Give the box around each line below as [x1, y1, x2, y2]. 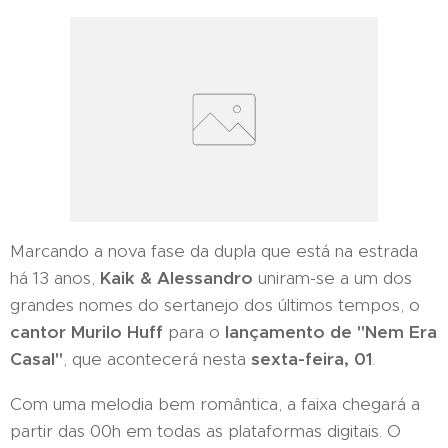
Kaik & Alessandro [100, 267, 253, 290]
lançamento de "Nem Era [225, 321, 437, 344]
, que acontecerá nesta [63, 348, 251, 371]
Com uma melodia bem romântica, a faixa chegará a [10, 393, 420, 416]
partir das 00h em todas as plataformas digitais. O [10, 420, 401, 443]
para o [163, 321, 225, 344]
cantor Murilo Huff [10, 321, 163, 344]
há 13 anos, [10, 267, 100, 290]
